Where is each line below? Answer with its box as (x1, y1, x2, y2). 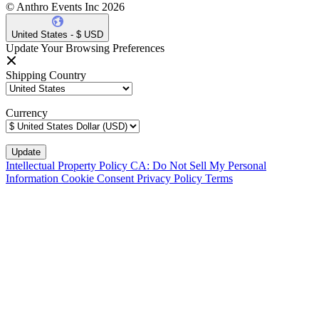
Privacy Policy (137, 172, 205, 185)
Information (6, 172, 61, 185)
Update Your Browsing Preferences (6, 42, 164, 55)
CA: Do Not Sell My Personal (130, 159, 266, 172)
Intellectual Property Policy (6, 159, 130, 172)
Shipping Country (6, 69, 86, 82)
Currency (6, 107, 48, 120)
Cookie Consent (61, 172, 137, 185)
